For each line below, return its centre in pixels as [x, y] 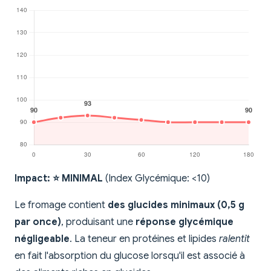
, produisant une [98, 222]
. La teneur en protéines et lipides [144, 239]
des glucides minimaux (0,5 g [176, 205]
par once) [38, 222]
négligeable [42, 239]
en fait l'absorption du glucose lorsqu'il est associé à [130, 256]
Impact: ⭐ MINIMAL [59, 179]
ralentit [234, 239]
